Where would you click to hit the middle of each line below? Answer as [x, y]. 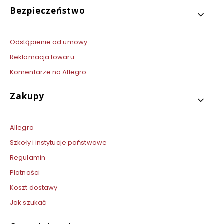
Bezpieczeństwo [48, 11]
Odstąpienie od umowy [49, 42]
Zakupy [27, 96]
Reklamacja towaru [42, 57]
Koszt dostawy [34, 188]
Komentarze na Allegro [48, 72]
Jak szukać [28, 203]
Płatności [25, 173]
